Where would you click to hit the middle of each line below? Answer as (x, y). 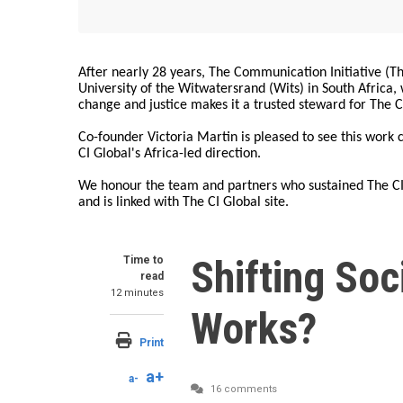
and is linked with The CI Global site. (184, 202)
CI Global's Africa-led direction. (170, 154)
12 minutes (137, 293)
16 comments (242, 389)
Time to (143, 260)
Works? (254, 329)
